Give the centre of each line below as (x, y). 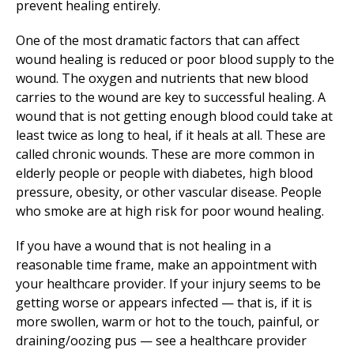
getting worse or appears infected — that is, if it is (164, 303)
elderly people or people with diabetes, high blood (164, 173)
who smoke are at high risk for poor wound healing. (170, 211)
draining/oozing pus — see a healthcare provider (161, 341)
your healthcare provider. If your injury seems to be (168, 284)
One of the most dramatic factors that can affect (158, 40)
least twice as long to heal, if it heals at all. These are (171, 135)
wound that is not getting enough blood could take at (174, 116)
